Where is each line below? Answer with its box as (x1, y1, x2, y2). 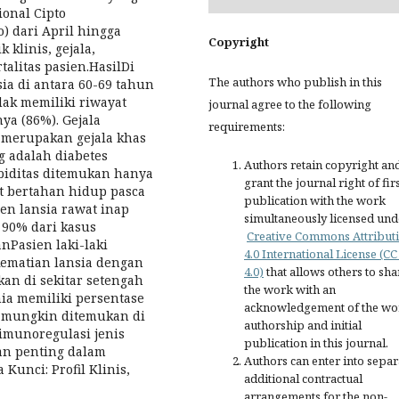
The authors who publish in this (208, 74, 382, 90)
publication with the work (244, 192, 386, 208)
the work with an (244, 281, 336, 297)
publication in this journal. (244, 335, 388, 351)
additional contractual (244, 370, 362, 387)
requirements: (208, 118, 285, 134)
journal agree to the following (208, 96, 371, 112)
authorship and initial (244, 317, 362, 333)
